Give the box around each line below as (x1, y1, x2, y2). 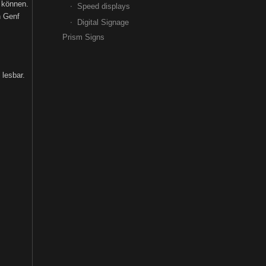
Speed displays (77, 2, 131, 11)
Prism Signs (62, 33, 105, 42)
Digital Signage (77, 18, 129, 27)
